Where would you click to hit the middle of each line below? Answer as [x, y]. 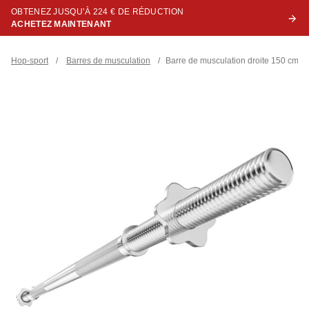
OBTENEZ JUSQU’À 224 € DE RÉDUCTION [98, 12]
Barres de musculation [108, 61]
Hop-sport [30, 61]
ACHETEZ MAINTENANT [61, 24]
